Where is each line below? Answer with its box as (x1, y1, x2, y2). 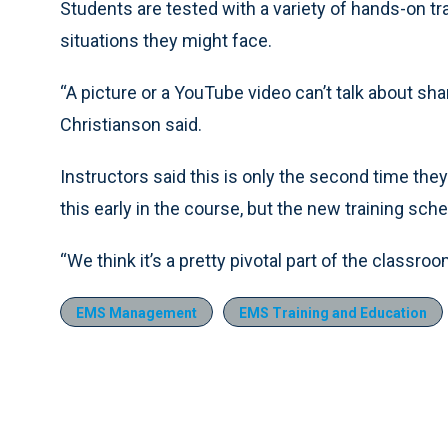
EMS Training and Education (239, 305, 427, 322)
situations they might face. (60, 30, 272, 52)
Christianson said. (60, 114, 202, 136)
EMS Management (76, 305, 197, 322)
